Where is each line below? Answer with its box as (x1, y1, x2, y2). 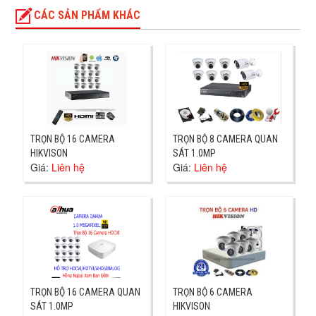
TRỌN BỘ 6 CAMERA (173, 286, 253, 298)
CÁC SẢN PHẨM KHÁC (34, 8, 141, 23)
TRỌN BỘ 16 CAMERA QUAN (30, 286, 141, 298)
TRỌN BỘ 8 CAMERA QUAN (173, 133, 278, 145)
